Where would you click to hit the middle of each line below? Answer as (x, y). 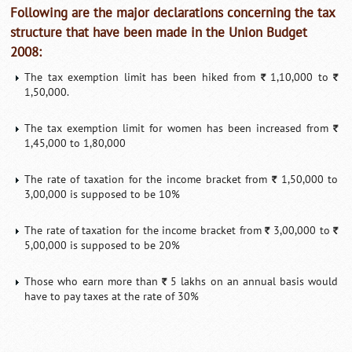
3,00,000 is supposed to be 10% (103, 194)
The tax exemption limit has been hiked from (143, 77)
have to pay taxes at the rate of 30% (112, 296)
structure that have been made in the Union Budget (159, 33)
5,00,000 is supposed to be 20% (103, 245)
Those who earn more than (93, 281)
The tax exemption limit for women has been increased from (179, 128)
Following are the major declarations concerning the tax (173, 13)
